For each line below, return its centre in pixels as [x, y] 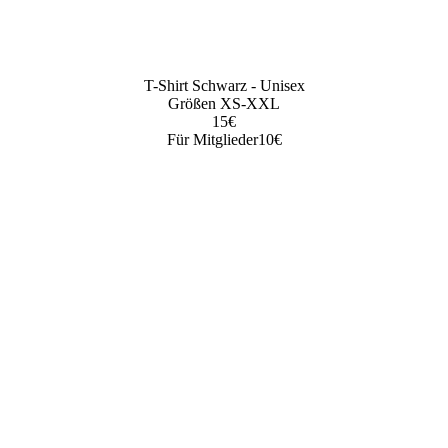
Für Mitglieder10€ [224, 139]
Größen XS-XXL [224, 103]
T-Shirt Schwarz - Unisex [224, 85]
